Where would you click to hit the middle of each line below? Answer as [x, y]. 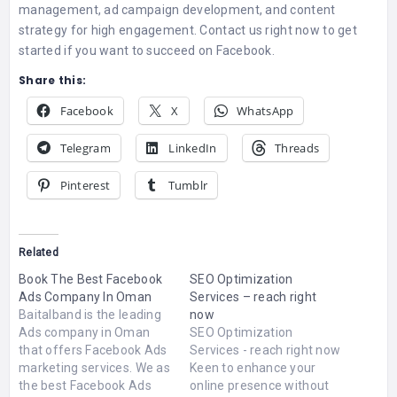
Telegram [85, 148]
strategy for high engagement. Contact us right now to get [188, 31]
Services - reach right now [265, 350]
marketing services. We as [94, 368]
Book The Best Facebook [91, 280]
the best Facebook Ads [85, 386]
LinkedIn [193, 148]
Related [39, 253]
